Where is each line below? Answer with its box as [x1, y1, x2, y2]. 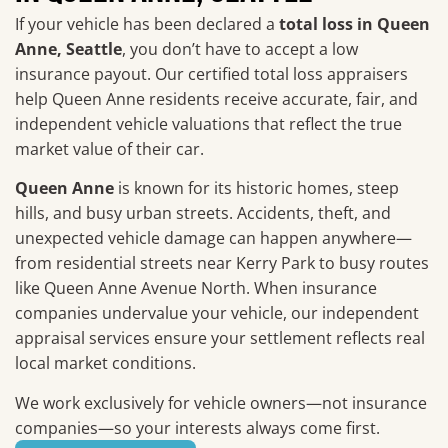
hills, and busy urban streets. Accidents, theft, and [15, 202, 391, 225]
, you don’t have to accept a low [122, 37, 358, 60]
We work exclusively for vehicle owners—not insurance [15, 391, 427, 414]
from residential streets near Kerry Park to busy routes [15, 252, 429, 275]
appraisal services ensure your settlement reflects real [15, 327, 425, 350]
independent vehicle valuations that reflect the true [15, 112, 402, 135]
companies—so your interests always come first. [15, 416, 380, 439]
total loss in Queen [279, 12, 430, 35]
